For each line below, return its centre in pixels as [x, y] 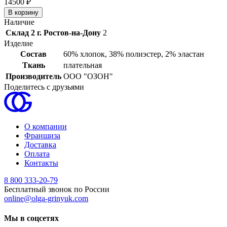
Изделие [18, 43]
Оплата [37, 154]
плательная [83, 65]
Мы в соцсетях [31, 218]
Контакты [41, 163]
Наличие [19, 22]
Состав [33, 54]
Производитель [33, 76]
